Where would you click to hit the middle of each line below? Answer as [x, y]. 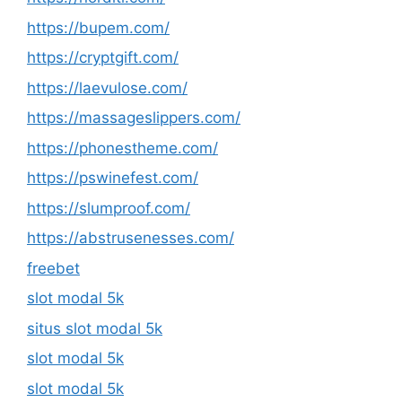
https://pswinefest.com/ [113, 178]
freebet [53, 268]
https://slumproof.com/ [109, 208]
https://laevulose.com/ [107, 87]
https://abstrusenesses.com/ [131, 238]
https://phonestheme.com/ [122, 148]
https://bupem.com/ [98, 27]
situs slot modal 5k [95, 328]
